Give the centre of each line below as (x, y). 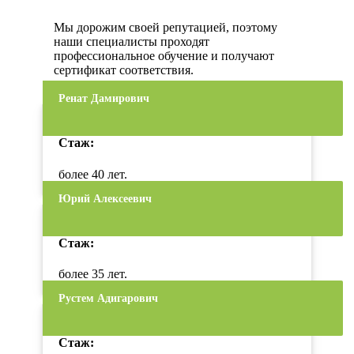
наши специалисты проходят (132, 42)
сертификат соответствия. (124, 70)
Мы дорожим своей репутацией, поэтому (166, 28)
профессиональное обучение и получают (164, 56)
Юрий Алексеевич (105, 198)
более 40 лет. (93, 174)
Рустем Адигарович (108, 299)
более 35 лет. (93, 274)
